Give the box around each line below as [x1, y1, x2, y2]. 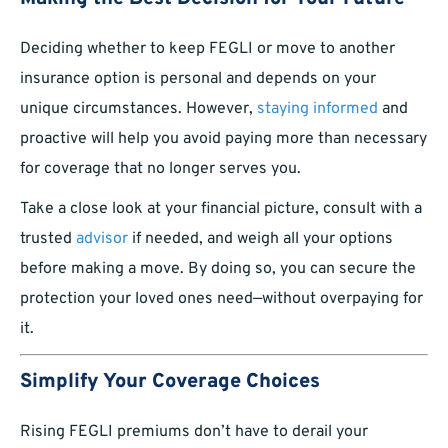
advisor [76, 229, 128, 250]
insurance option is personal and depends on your [20, 69, 376, 90]
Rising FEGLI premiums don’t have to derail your [20, 422, 368, 443]
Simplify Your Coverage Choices [20, 369, 320, 396]
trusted [20, 229, 76, 250]
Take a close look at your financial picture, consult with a [20, 199, 422, 220]
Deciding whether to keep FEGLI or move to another [20, 39, 395, 60]
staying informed [257, 99, 378, 120]
